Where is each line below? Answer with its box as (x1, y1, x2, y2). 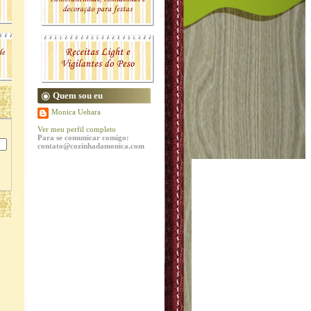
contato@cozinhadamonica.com (37, 142, 144, 150)
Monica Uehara (51, 107, 101, 116)
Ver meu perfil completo (37, 125, 116, 133)
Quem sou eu (53, 90, 103, 101)
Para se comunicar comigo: (37, 133, 129, 142)
